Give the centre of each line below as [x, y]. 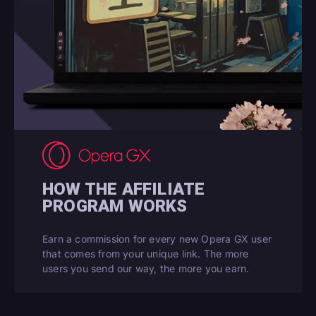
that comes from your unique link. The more [146, 254]
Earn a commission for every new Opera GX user [157, 239]
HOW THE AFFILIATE [124, 189]
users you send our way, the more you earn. [146, 269]
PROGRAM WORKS [115, 206]
